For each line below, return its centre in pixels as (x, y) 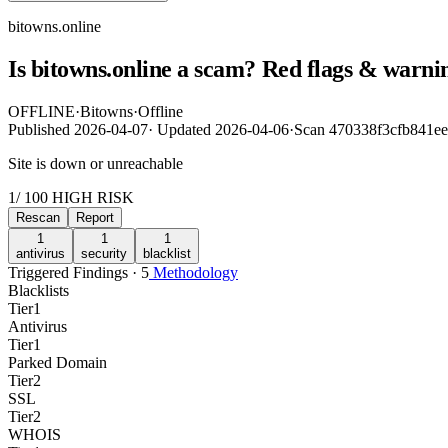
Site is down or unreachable (95, 163)
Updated (184, 129)
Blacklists (38, 290)
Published (41, 129)
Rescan (38, 217)
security (104, 253)
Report (95, 217)
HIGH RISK (91, 197)
